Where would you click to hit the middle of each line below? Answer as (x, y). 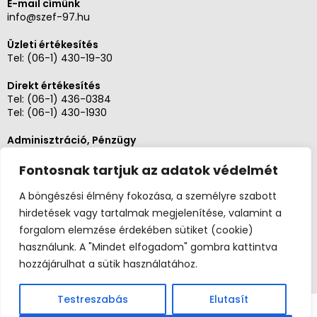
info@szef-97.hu (48, 17)
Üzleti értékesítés (53, 44)
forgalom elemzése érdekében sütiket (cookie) (136, 230)
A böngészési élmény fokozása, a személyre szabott (148, 196)
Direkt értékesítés (54, 85)
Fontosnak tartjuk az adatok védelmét (149, 170)
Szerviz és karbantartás (69, 181)
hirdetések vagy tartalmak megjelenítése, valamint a (150, 213)
